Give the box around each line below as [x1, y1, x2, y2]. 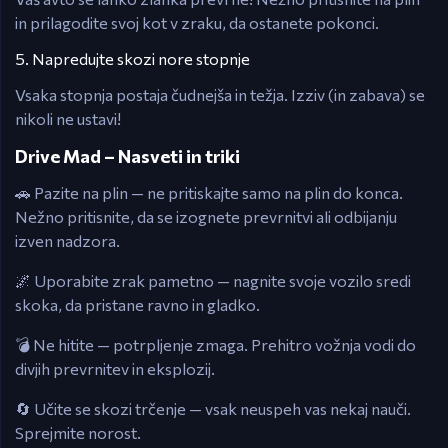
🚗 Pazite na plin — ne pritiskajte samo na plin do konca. [15, 183, 403, 202]
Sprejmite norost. [15, 423, 141, 442]
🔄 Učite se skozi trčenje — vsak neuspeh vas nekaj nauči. [15, 399, 411, 418]
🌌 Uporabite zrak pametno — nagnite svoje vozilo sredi [15, 271, 411, 290]
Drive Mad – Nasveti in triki [15, 145, 240, 167]
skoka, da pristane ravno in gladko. [15, 295, 260, 314]
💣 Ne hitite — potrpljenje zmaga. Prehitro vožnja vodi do [15, 335, 416, 354]
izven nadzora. [15, 231, 120, 250]
